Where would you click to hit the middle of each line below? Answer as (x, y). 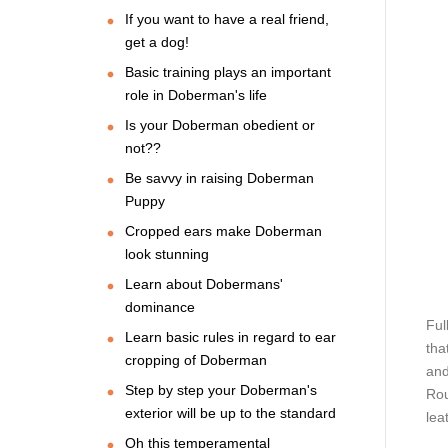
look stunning (167, 253)
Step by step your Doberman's (221, 389)
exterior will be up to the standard (230, 412)
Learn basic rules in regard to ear (230, 336)
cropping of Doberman (196, 359)
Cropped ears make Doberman (223, 230)
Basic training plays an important (228, 71)
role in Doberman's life (196, 94)
